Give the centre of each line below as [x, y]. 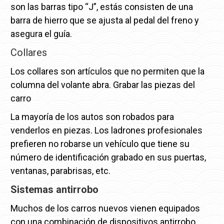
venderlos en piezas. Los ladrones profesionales [106, 130]
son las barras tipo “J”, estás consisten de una [101, 6]
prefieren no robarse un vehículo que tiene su [100, 143]
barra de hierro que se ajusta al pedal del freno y [104, 20]
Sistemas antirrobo [54, 189]
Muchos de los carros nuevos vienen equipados [105, 208]
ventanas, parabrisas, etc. [60, 170]
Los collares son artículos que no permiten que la [107, 71]
